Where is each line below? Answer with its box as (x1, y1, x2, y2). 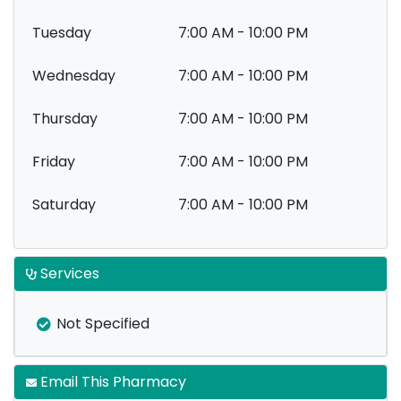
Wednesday (32, 65, 115, 86)
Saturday (32, 194, 96, 215)
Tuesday (32, 22, 91, 43)
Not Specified (56, 313, 150, 334)
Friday (32, 151, 75, 172)
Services (37, 263, 99, 284)
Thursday (32, 108, 98, 129)
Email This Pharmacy (37, 371, 186, 392)
